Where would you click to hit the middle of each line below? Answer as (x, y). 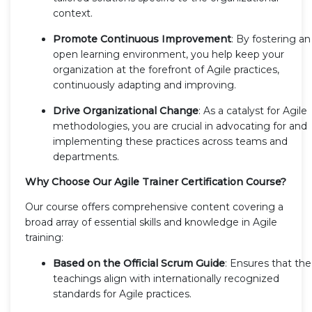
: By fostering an (271, 39)
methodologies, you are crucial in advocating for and (180, 126)
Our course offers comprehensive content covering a (154, 206)
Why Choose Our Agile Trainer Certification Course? (156, 181)
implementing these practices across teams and (170, 141)
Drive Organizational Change (126, 110)
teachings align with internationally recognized (166, 278)
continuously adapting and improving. (145, 85)
